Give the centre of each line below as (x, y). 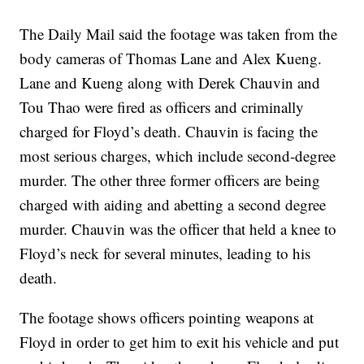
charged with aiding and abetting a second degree (173, 205)
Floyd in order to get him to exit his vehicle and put (180, 342)
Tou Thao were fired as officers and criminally (162, 107)
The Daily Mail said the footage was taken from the (179, 34)
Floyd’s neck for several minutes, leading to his (165, 253)
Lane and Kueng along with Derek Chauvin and (170, 83)
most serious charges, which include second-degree (178, 156)
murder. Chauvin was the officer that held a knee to (178, 229)
